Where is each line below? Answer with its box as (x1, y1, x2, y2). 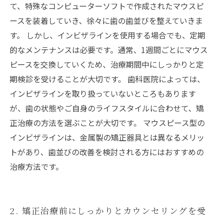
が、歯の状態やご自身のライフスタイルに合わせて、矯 (10, 102, 204, 114)
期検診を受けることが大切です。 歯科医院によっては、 (10, 73, 205, 85)
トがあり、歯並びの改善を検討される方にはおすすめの (10, 146, 204, 158)
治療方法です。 (10, 161, 63, 172)
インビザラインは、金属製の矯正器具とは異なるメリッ (10, 131, 204, 143)
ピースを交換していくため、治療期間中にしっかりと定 (10, 58, 204, 70)
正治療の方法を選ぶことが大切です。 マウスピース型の (10, 117, 205, 128)
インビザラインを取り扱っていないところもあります (10, 88, 196, 99)
